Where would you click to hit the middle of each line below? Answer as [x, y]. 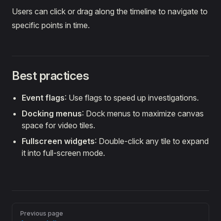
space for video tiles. [58, 125]
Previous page [42, 213]
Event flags [43, 98]
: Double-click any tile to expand [152, 141]
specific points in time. [51, 25]
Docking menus [52, 113]
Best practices [51, 76]
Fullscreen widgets [58, 141]
